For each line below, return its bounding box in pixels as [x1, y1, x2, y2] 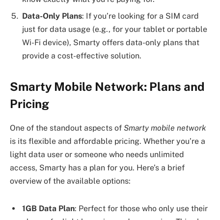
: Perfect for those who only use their [75, 203, 208, 213]
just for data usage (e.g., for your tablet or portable [22, 24, 207, 34]
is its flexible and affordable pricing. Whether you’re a [10, 136, 205, 146]
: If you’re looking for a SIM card [82, 11, 199, 21]
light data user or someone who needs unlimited [10, 149, 184, 159]
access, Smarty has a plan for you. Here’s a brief [10, 163, 185, 172]
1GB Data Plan [22, 203, 75, 213]
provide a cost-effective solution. [22, 51, 141, 60]
